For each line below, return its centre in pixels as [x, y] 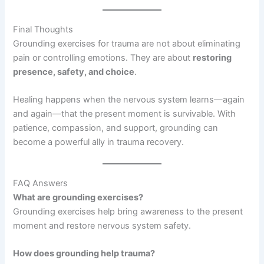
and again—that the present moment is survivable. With [125, 114]
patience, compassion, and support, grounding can [116, 128]
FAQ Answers [41, 183]
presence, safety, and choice [74, 72]
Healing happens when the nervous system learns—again [129, 100]
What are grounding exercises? [78, 197]
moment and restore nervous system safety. [102, 225]
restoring [212, 58]
